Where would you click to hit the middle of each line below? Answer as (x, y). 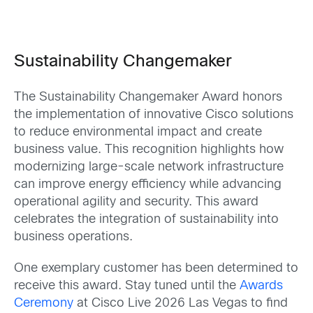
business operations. (73, 237)
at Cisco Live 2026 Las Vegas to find (181, 304)
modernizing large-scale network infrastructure (149, 167)
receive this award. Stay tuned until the (127, 286)
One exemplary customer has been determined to (156, 269)
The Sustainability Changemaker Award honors (148, 97)
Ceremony (44, 304)
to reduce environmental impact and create (138, 132)
